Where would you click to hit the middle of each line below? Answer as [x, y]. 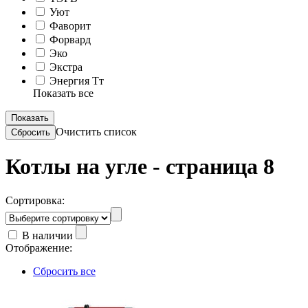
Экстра [65, 67]
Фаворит [69, 26]
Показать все [63, 93]
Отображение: [39, 247]
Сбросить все [64, 271]
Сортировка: [35, 200]
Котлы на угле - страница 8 [140, 167]
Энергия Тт [75, 81]
